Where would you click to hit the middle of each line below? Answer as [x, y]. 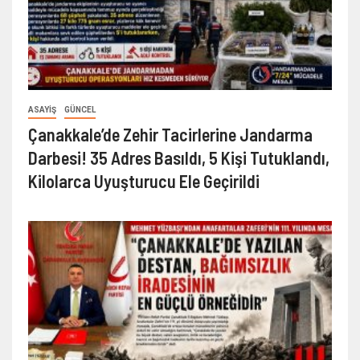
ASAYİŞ [42, 110]
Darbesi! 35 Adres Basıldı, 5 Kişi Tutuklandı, [179, 158]
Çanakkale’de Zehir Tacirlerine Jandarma [170, 135]
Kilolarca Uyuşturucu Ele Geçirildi [144, 181]
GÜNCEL [80, 110]
